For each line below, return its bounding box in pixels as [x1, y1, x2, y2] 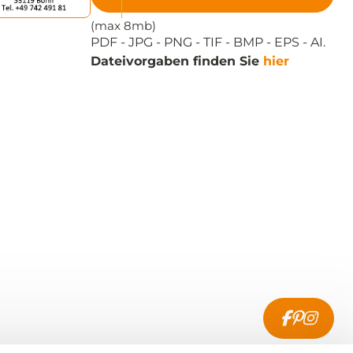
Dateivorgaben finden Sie [91, 54, 263, 69]
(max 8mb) [91, 18, 156, 34]
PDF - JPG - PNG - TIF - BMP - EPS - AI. [91, 35, 325, 50]
